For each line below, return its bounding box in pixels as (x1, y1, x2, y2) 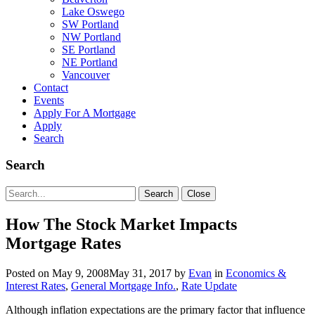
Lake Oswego (62, 5, 124, 18)
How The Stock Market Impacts (6, 214, 237, 233)
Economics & (226, 266, 286, 279)
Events (34, 94, 64, 106)
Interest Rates (6, 279, 65, 292)
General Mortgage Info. (71, 279, 176, 292)
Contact (34, 81, 68, 94)
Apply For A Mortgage (34, 106, 136, 119)
